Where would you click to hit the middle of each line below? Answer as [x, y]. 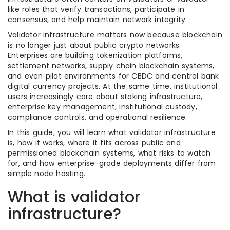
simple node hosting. [46, 174]
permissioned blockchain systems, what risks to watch [109, 153]
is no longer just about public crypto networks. [94, 45]
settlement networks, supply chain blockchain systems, [111, 66]
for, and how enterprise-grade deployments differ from [112, 163]
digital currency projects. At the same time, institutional [113, 86]
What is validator [74, 197]
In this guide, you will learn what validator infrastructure [112, 132]
